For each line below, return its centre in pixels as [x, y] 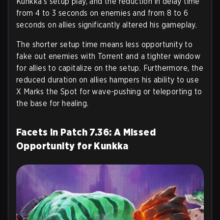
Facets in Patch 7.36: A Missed [86, 132]
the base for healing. [53, 103]
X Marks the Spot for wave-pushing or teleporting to [109, 91]
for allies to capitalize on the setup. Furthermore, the [110, 68]
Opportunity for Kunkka [72, 146]
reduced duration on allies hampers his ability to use [108, 80]
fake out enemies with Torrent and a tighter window [108, 56]
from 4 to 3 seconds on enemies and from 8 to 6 [102, 13]
